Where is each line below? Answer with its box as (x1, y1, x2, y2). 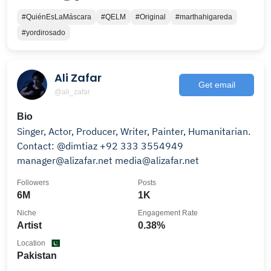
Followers (17, 178, 49, 187)
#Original (135, 13, 166, 21)
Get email (198, 79, 235, 90)
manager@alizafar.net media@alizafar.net (17, 154, 199, 166)
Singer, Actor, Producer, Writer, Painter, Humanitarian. (17, 125, 250, 137)
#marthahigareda (175, 13, 232, 21)
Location (17, 239, 45, 247)
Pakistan (17, 250, 57, 261)
